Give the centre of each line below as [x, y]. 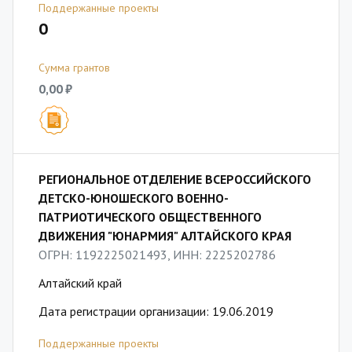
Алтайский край [80, 283]
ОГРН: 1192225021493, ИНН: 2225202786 [157, 255]
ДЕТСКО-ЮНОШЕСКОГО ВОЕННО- [134, 198]
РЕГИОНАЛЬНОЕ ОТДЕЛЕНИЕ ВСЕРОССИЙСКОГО [175, 179]
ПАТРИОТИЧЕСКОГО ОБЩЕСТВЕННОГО [150, 217]
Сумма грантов [74, 68]
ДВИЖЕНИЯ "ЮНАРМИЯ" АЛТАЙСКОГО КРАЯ [165, 236]
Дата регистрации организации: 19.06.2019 [156, 311]
